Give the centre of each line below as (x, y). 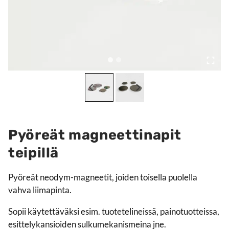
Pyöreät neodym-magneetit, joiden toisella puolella (103, 177)
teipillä (34, 153)
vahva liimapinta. (40, 190)
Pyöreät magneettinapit (95, 135)
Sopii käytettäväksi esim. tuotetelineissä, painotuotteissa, (114, 212)
